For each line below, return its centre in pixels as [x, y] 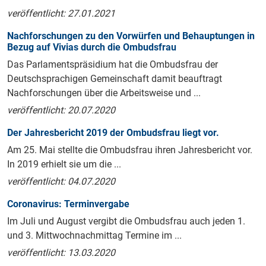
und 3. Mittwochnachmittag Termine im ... [94, 236]
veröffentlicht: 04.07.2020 [61, 182]
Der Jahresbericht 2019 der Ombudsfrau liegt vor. [113, 133]
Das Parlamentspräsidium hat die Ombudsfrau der [113, 65]
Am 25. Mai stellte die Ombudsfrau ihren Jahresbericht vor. [130, 150]
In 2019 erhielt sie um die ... [64, 164]
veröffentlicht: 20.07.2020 [61, 110]
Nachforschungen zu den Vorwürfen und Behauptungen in [131, 36]
